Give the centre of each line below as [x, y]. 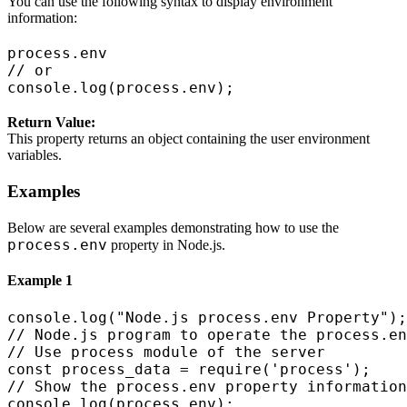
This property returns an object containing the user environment [189, 139]
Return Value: [51, 123]
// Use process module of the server [166, 352]
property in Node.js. [166, 244]
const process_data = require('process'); [189, 369]
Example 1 [40, 281]
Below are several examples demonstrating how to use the [173, 227]
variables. [35, 155]
